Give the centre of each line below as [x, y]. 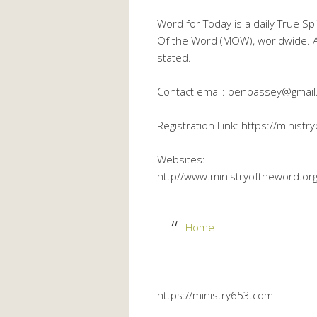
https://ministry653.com [215, 295]
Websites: [181, 159]
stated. [174, 57]
